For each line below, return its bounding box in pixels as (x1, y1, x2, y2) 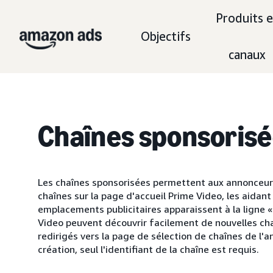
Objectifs (141, 29, 191, 43)
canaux (228, 48, 266, 62)
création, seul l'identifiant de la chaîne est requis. (38, 243, 259, 255)
